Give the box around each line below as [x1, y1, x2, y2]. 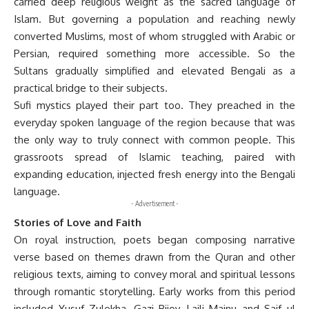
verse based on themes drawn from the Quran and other [14, 250, 295, 263]
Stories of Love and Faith [14, 215, 141, 229]
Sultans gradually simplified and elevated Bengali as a [14, 63, 295, 77]
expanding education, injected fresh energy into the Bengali [14, 167, 295, 181]
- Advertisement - [130, 199, 179, 208]
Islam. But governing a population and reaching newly [14, 12, 295, 26]
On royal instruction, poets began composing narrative [14, 232, 295, 246]
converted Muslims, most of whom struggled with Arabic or [14, 29, 295, 43]
